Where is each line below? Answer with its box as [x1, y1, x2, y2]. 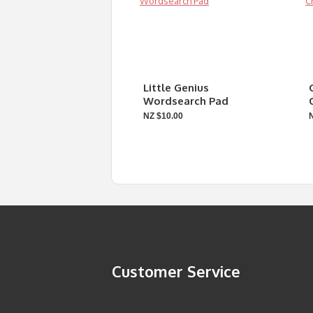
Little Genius [143, 81, 209, 94]
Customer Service [112, 261, 240, 281]
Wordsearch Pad [143, 94, 228, 108]
